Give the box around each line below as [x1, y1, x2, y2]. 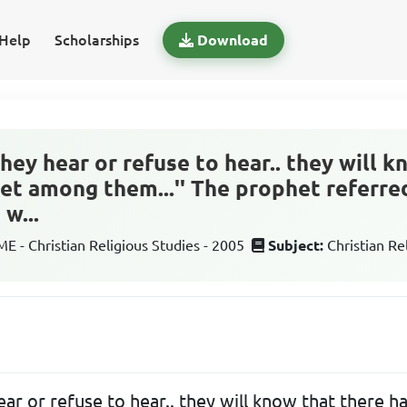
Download [196, 32, 268, 48]
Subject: [268, 237, 324, 253]
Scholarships [54, 32, 139, 48]
